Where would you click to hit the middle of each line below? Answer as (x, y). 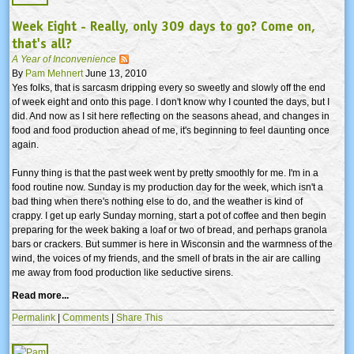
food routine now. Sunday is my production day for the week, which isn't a (168, 187)
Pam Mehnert (54, 73)
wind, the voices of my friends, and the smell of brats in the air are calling (166, 258)
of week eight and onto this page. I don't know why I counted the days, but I (171, 102)
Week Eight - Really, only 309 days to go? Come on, (164, 26)
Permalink (34, 317)
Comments (86, 317)
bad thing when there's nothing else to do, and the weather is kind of (157, 201)
